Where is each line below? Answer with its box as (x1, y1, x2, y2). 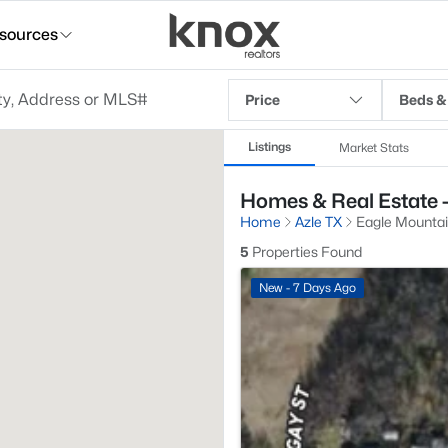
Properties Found (249, 243, 362, 260)
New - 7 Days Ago (259, 280, 356, 295)
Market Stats (339, 140, 409, 155)
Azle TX (295, 213, 342, 230)
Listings (248, 139, 291, 154)
